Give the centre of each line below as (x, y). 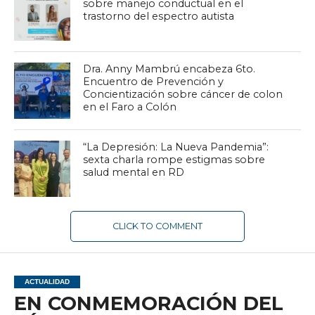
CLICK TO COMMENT (157, 226)
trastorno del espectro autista (159, 16)
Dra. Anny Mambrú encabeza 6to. (169, 69)
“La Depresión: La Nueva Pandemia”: (176, 147)
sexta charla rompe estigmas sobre (174, 159)
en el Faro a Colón (130, 107)
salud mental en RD (134, 172)
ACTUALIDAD (47, 281)
